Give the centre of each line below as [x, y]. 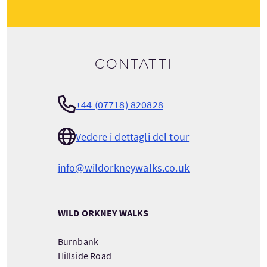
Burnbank [78, 242]
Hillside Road [84, 256]
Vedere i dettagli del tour [132, 136]
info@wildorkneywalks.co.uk [123, 168]
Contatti [133, 65]
